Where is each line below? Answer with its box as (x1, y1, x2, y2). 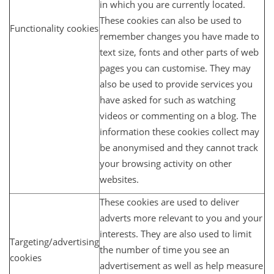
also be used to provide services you (100, 77, 253, 90)
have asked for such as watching (100, 93, 235, 106)
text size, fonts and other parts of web (100, 45, 259, 58)
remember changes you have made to (100, 29, 259, 42)
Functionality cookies (10, 21, 98, 34)
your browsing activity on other (100, 157, 232, 169)
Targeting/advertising (10, 235, 99, 248)
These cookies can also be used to (100, 13, 242, 26)
